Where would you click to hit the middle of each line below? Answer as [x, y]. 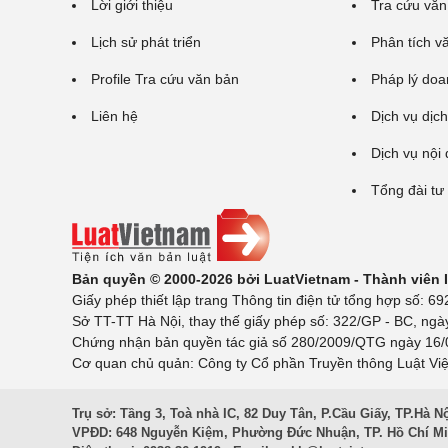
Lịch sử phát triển [146, 42]
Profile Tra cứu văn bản [165, 79]
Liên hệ [114, 116]
